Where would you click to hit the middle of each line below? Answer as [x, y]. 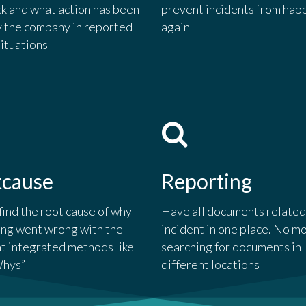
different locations [210, 265]
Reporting [206, 181]
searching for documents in [231, 247]
